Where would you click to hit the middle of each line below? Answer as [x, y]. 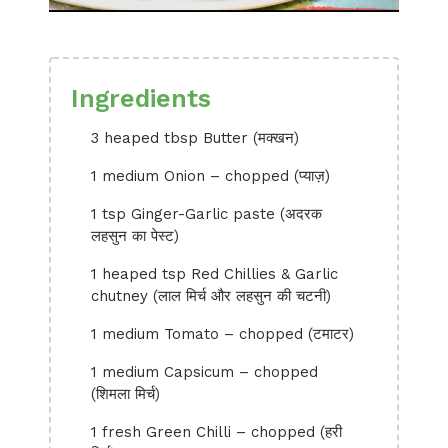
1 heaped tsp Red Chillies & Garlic [214, 274]
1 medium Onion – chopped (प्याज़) [210, 176]
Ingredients [141, 98]
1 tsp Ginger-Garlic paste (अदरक [206, 214]
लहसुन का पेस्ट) [135, 236]
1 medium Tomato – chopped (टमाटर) [222, 334]
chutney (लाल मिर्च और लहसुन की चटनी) [211, 296]
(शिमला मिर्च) [125, 394]
